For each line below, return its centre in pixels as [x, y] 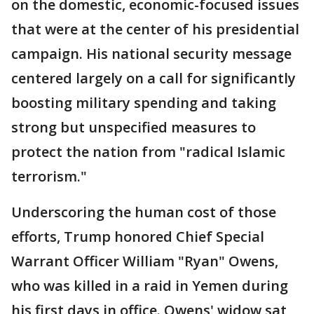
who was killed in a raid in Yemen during [150, 286]
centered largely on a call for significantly [153, 78]
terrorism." [49, 176]
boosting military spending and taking [144, 103]
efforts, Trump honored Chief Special [138, 237]
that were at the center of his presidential [155, 29]
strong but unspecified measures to [134, 127]
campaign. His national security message [151, 54]
